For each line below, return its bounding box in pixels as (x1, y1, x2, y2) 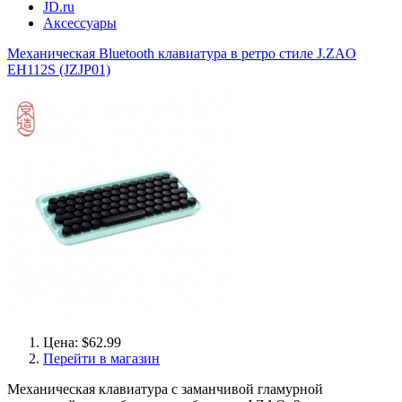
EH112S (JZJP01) (7, 62, 110, 77)
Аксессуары (43, 15, 117, 31)
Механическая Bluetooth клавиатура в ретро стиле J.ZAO (7, 46, 356, 61)
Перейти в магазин (43, 351, 160, 366)
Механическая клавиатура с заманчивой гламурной (7, 381, 323, 397)
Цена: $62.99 (43, 335, 121, 350)
